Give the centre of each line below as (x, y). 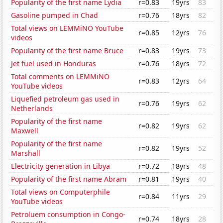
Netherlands (32, 109)
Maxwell (25, 131)
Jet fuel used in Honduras (54, 64)
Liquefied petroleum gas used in (65, 99)
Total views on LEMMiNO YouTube (67, 28)
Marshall (26, 153)
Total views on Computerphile (61, 192)
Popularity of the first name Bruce (67, 51)
